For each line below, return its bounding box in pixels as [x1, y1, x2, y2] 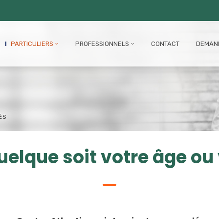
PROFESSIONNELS [75, 40, 129, 47]
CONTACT [151, 40, 179, 47]
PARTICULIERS [11, 40, 53, 47]
